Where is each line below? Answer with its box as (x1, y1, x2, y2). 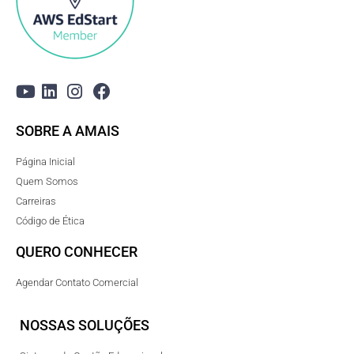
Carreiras (16, 195, 56, 208)
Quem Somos (16, 175, 79, 188)
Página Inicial (16, 156, 76, 168)
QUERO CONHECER (16, 243, 138, 261)
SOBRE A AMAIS (16, 122, 120, 140)
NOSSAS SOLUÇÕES (20, 317, 150, 334)
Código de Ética (16, 215, 85, 228)
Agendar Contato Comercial (16, 277, 139, 289)
